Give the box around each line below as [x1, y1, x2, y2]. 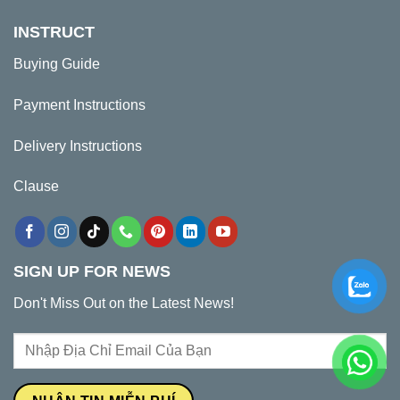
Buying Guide [13, 56, 100, 72]
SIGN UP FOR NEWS [13, 262, 171, 281]
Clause [13, 179, 59, 195]
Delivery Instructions [13, 137, 142, 154]
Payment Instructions [13, 96, 146, 112]
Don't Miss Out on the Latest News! [13, 296, 234, 312]
